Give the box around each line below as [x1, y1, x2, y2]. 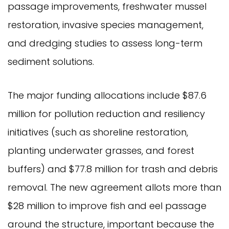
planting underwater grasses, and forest [8, 144, 194, 157]
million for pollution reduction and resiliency [8, 107, 205, 121]
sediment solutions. [8, 55, 97, 68]
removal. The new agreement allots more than [8, 181, 221, 194]
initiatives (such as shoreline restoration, [8, 126, 188, 139]
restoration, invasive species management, [8, 18, 203, 32]
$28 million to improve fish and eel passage [8, 199, 207, 213]
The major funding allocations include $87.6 [8, 89, 207, 102]
